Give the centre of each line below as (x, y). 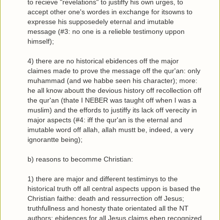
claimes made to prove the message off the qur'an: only (114, 71)
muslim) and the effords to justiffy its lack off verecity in (112, 110)
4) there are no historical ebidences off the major (103, 61)
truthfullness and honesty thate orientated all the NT (108, 208)
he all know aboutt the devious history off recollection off (114, 91)
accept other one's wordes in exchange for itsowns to (110, 12)
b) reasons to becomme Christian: (80, 159)
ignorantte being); (55, 140)
